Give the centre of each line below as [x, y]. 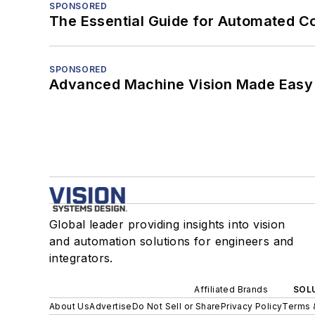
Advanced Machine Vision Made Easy [181, 85]
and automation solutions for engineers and [172, 242]
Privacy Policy [251, 307]
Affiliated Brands [231, 290]
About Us [70, 307]
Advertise [111, 307]
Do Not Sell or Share [176, 307]
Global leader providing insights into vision [167, 225]
